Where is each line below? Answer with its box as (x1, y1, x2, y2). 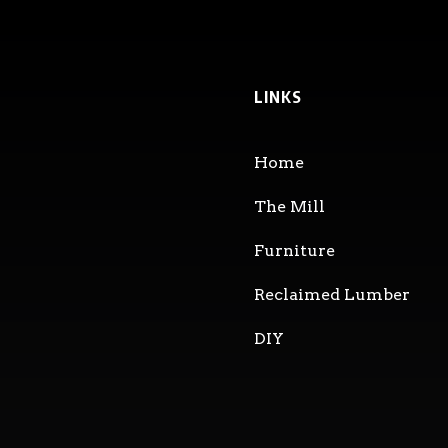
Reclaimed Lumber (253, 284, 410, 304)
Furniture (253, 240, 335, 260)
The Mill (253, 196, 325, 216)
